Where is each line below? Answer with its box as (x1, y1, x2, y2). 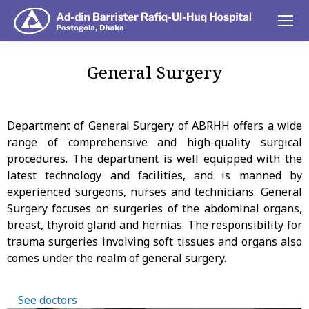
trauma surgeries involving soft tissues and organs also (7, 234, 302, 249)
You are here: (154, 85, 222, 100)
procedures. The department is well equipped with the (7, 151, 302, 166)
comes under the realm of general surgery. (7, 250, 226, 266)
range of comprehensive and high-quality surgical (7, 134, 302, 150)
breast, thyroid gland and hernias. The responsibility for (7, 217, 302, 232)
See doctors (18, 292, 77, 308)
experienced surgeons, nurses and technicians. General (7, 184, 302, 199)
